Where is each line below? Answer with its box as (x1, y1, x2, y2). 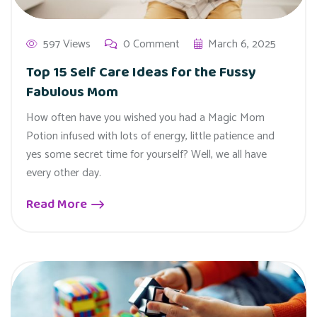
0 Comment (123, 35, 180, 54)
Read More (26, 195, 90, 215)
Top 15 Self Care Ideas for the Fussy (26, 61, 256, 84)
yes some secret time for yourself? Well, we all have (26, 145, 267, 165)
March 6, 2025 (208, 35, 276, 54)
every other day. (26, 163, 101, 183)
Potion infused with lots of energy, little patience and (26, 127, 275, 146)
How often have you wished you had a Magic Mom (26, 108, 265, 128)
